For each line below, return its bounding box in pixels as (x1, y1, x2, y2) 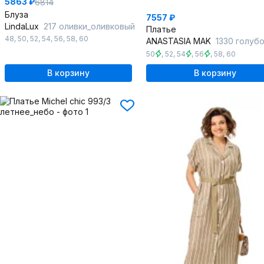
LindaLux (5, 21, 41, 32)
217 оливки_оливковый (44, 21, 135, 32)
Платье (146, 24, 176, 35)
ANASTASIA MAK (146, 36, 213, 47)
